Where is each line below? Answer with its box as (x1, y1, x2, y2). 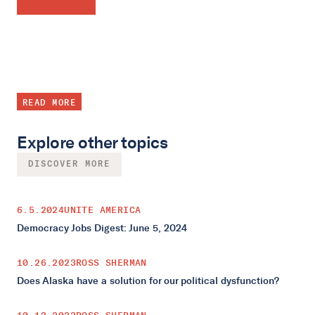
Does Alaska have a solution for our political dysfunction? (17, 275, 279, 288)
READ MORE (22, 98, 76, 108)
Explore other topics (17, 132, 168, 153)
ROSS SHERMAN (76, 257, 147, 269)
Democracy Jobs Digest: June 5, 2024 (17, 222, 187, 235)
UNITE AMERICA (64, 205, 141, 216)
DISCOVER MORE (28, 160, 110, 169)
